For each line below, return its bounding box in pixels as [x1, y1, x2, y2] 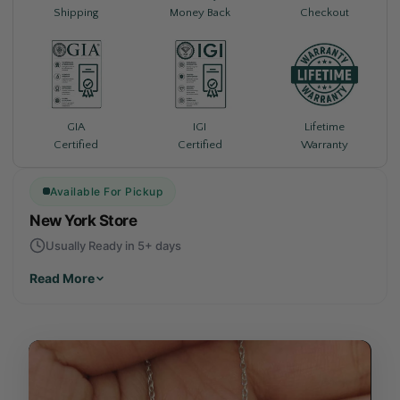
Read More [29, 270, 95, 286]
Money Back [169, 6, 230, 20]
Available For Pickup [50, 184, 162, 198]
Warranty [300, 137, 348, 151]
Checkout [299, 6, 349, 20]
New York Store [29, 211, 137, 229]
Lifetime [304, 120, 345, 133]
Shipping [53, 6, 98, 20]
